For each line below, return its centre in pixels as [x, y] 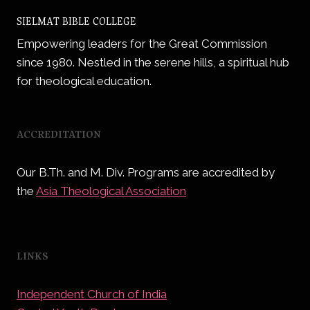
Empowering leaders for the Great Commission [142, 44]
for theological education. [84, 81]
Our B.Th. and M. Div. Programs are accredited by [146, 173]
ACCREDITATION [59, 134]
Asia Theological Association [111, 191]
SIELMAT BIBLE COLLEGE [76, 21]
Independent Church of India [92, 294]
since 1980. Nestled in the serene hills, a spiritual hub [153, 63]
